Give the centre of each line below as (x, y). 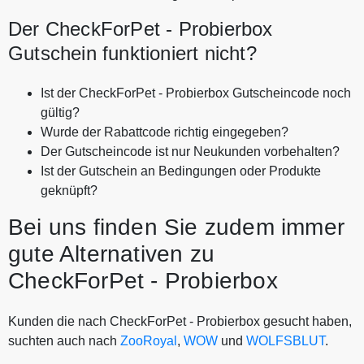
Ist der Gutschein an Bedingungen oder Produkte (181, 171)
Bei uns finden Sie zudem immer (177, 227)
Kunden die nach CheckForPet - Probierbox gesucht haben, (180, 321)
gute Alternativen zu (111, 253)
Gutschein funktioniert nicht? (132, 53)
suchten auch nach (64, 340)
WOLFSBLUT (286, 340)
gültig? (60, 112)
